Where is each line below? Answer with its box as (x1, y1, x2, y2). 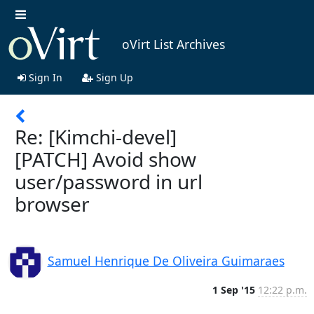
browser (15, 190, 90, 217)
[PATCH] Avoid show (15, 145, 196, 172)
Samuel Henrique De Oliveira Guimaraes (47, 252, 285, 269)
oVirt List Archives (121, 36, 225, 53)
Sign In (25, 70, 62, 84)
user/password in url (15, 168, 203, 195)
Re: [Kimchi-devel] (15, 123, 177, 150)
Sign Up (93, 70, 133, 84)
